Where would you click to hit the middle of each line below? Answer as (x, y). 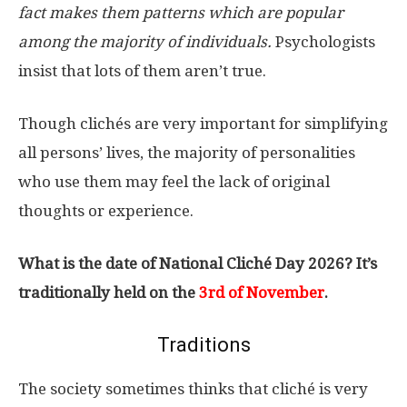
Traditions (203, 344)
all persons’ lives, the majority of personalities (187, 152)
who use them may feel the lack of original (174, 181)
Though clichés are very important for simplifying (203, 123)
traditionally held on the (109, 292)
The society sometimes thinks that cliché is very (193, 388)
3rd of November (262, 292)
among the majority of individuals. (145, 41)
